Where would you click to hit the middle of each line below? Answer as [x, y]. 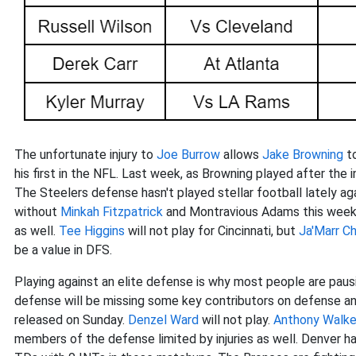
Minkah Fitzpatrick [112, 212]
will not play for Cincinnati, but [212, 231]
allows [241, 155]
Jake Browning [303, 155]
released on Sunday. [71, 320]
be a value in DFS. [63, 250]
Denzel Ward [163, 320]
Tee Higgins [92, 231]
